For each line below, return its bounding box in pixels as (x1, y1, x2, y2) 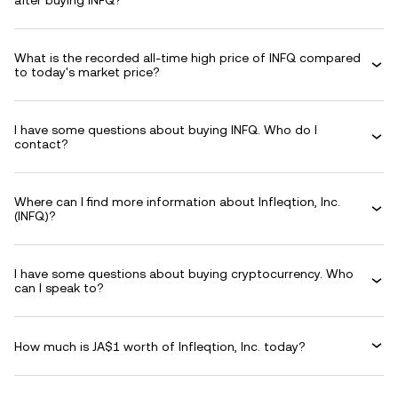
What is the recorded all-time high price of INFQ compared (14, 51, 361, 65)
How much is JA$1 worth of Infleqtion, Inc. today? (14, 338, 306, 354)
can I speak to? (14, 281, 104, 295)
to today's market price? (14, 65, 160, 79)
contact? (14, 137, 68, 151)
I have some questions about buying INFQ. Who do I (14, 123, 317, 137)
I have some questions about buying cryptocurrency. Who (14, 267, 354, 281)
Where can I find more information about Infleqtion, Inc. (14, 195, 340, 209)
